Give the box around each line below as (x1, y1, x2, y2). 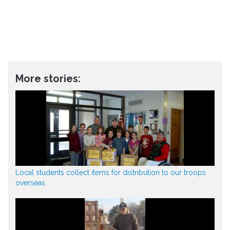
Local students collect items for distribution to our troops (15, 168, 206, 177)
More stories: (15, 72, 81, 85)
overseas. (15, 179, 47, 187)
